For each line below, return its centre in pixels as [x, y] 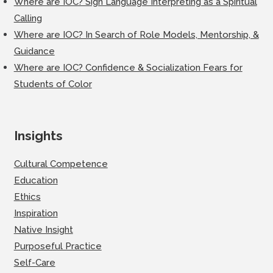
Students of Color [53, 84]
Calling [28, 18]
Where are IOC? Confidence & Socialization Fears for [128, 67]
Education [36, 180]
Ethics [27, 197]
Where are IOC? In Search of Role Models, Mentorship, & [136, 34]
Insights [38, 135]
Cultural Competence [61, 164]
